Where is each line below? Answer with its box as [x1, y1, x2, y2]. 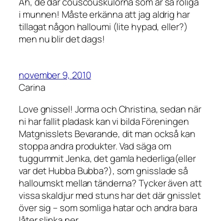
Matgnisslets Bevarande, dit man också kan [19, 127, 195, 140]
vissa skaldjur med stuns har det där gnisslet [19, 188, 201, 202]
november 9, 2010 [19, 69, 91, 82]
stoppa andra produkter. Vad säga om [19, 139, 171, 152]
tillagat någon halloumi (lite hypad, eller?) [19, 20, 188, 33]
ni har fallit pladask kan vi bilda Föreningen [19, 114, 189, 128]
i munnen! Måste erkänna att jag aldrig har [19, 7, 190, 21]
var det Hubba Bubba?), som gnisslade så [19, 164, 188, 177]
